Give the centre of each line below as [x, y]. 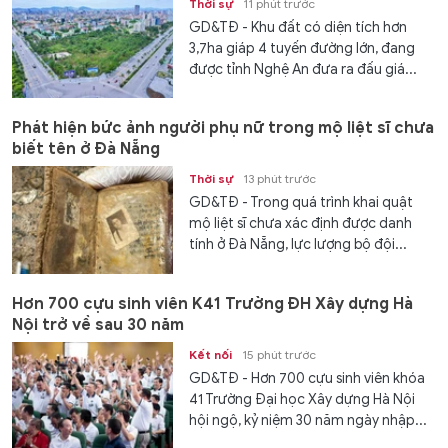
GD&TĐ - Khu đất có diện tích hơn [298, 27]
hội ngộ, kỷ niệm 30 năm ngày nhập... [308, 420]
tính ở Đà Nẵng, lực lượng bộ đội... [298, 245]
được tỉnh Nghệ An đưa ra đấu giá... [303, 69]
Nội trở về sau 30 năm [98, 324]
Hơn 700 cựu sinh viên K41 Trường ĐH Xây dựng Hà [212, 303]
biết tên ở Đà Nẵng [86, 149]
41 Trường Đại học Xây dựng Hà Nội [302, 399]
